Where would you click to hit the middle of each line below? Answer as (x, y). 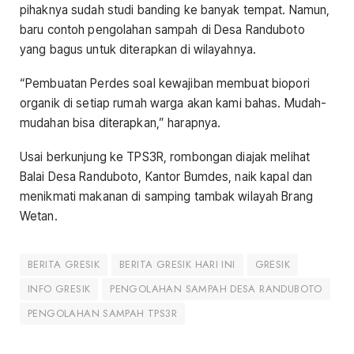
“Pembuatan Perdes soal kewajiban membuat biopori (165, 84)
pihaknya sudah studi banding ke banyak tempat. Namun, (175, 10)
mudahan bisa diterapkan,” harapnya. (121, 123)
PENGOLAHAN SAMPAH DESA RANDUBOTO (216, 289)
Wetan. (39, 217)
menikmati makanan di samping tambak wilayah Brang (166, 197)
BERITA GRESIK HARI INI (177, 265)
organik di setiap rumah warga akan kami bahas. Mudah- (173, 104)
